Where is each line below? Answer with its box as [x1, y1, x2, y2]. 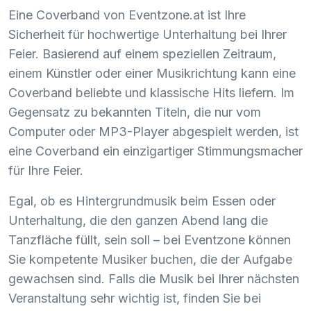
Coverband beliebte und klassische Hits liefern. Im [8, 85, 294, 100]
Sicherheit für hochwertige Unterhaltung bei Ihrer [8, 26, 287, 42]
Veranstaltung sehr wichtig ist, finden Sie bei [8, 290, 261, 305]
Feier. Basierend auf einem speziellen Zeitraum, [8, 46, 276, 61]
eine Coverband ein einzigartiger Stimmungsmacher [8, 143, 303, 158]
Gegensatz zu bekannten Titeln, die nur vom [8, 104, 261, 119]
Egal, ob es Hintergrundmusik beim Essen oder [8, 193, 276, 208]
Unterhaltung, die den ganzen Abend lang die [8, 212, 268, 228]
